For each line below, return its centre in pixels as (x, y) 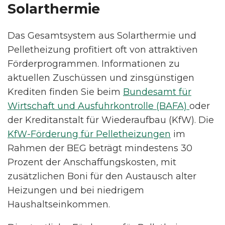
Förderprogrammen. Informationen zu (94, 64)
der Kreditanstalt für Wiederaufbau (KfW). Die (111, 120)
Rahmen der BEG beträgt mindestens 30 (100, 148)
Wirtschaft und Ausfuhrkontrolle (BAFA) (98, 106)
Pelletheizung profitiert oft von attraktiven (103, 49)
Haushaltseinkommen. (59, 204)
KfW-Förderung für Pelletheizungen (89, 134)
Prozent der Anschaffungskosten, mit (92, 162)
